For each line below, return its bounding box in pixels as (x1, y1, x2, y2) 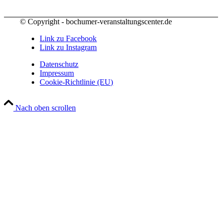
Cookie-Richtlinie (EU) (40, 77, 113, 86)
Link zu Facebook (40, 34, 97, 43)
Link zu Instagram (40, 43, 97, 52)
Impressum (40, 68, 74, 77)
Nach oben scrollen (15, 103, 76, 112)
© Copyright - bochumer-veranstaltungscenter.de (20, 17, 172, 26)
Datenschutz (40, 59, 79, 68)
